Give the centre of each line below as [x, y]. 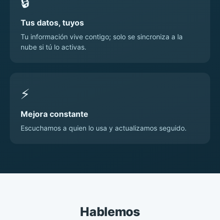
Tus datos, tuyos [52, 23]
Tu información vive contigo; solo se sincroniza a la [102, 37]
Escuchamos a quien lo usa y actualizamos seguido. [104, 128]
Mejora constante [55, 114]
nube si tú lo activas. [54, 47]
